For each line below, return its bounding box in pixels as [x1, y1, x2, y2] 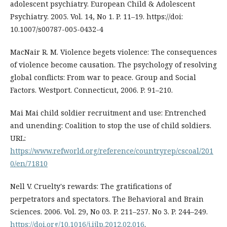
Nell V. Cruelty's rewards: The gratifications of [10, 181, 171, 191]
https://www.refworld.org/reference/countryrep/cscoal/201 [10, 145, 213, 156]
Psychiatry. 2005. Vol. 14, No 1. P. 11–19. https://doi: [10, 11, 183, 21]
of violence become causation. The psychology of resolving [10, 59, 217, 69]
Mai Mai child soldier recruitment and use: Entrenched [10, 107, 206, 118]
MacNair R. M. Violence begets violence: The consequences [10, 47, 217, 57]
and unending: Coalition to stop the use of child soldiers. [10, 120, 211, 130]
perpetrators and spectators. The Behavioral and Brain [10, 194, 204, 204]
